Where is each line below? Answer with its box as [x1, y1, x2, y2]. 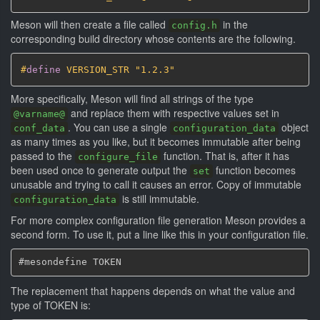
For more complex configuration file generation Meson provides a [11, 212, 306, 227]
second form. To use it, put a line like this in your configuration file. [11, 226, 309, 241]
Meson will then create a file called [11, 17, 169, 31]
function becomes [213, 162, 296, 177]
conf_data [14, 122, 65, 134]
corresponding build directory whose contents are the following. [11, 31, 296, 46]
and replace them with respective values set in [68, 105, 279, 120]
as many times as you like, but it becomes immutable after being [11, 134, 301, 149]
